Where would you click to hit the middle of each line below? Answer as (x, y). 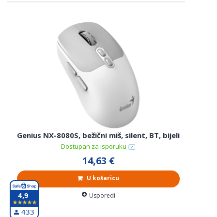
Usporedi (102, 195)
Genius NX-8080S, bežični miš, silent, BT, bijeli (98, 135)
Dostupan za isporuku (94, 147)
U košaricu (102, 178)
